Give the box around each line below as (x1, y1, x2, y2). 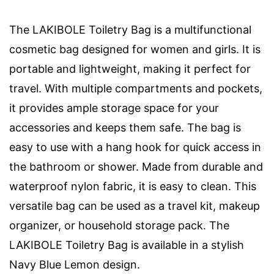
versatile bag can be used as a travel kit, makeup (9, 199, 260, 213)
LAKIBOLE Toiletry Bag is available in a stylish (9, 239, 244, 252)
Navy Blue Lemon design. (9, 258, 140, 272)
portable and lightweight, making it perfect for (9, 62, 251, 76)
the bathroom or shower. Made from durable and (9, 160, 263, 174)
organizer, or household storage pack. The (9, 219, 229, 232)
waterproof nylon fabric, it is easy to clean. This (9, 180, 256, 193)
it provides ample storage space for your (9, 102, 219, 115)
